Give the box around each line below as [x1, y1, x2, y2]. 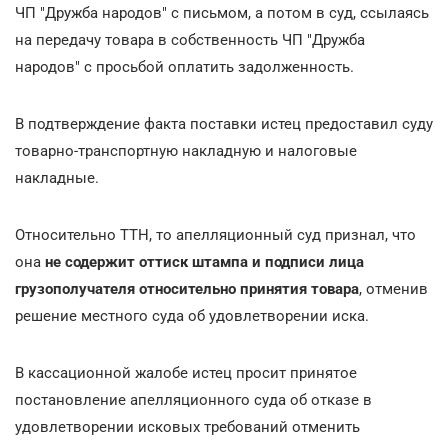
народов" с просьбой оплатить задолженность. [15, 57, 354, 76]
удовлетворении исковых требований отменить [15, 417, 360, 436]
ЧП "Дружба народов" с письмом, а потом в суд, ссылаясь [15, 3, 429, 22]
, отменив [359, 279, 428, 298]
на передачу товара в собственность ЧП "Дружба [15, 30, 365, 49]
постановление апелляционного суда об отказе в [15, 390, 372, 409]
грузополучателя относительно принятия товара [15, 279, 359, 298]
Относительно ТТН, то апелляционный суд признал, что [15, 225, 416, 244]
